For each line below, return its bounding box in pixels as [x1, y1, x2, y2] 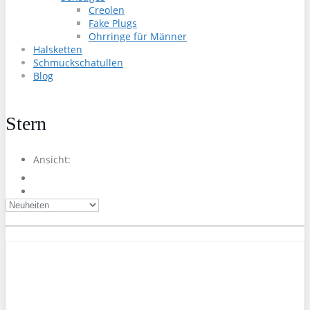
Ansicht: [33, 152, 71, 166]
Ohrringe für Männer [89, 30, 187, 43]
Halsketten [33, 43, 82, 56]
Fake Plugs [89, 17, 137, 30]
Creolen [89, 3, 125, 17]
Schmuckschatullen [33, 56, 123, 69]
